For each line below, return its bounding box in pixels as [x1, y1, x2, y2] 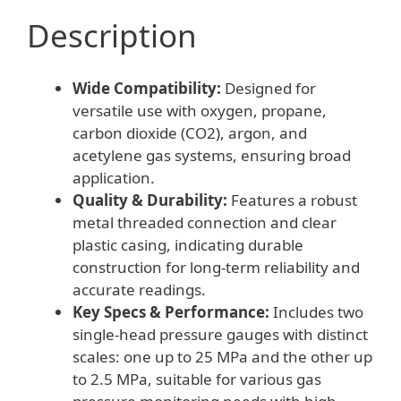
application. [73, 166, 155, 188]
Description [27, 13, 197, 56]
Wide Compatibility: [73, 77, 221, 98]
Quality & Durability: [73, 189, 227, 210]
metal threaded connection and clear [73, 211, 337, 233]
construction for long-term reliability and [73, 256, 360, 277]
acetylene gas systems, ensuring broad [73, 144, 351, 166]
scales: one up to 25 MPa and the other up [73, 346, 372, 367]
